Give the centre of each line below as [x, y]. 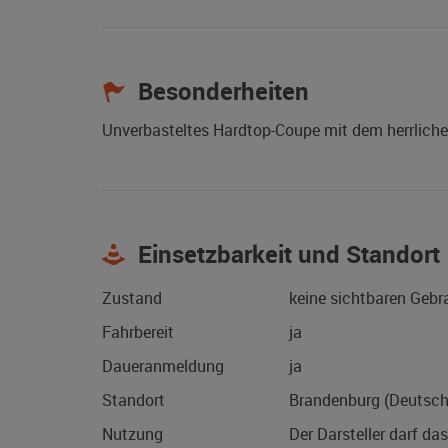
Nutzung [132, 434]
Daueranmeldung [163, 366]
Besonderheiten [220, 91]
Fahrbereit [138, 332]
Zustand [132, 298]
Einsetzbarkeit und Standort [286, 254]
